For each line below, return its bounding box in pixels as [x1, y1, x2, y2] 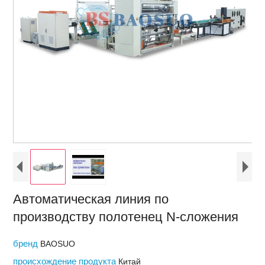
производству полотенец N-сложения [13, 209, 239, 224]
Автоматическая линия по [13, 192, 169, 206]
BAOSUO [40, 239, 76, 248]
